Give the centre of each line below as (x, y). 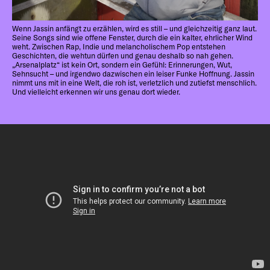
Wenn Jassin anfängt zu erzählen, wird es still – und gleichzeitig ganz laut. (134, 28)
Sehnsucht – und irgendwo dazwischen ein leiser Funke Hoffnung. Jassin (133, 73)
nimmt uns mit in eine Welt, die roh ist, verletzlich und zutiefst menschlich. (134, 82)
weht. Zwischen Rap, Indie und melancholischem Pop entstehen (119, 46)
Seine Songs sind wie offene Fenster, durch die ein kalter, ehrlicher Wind (132, 37)
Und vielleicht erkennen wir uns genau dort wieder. (96, 91)
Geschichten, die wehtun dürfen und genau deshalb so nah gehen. (123, 55)
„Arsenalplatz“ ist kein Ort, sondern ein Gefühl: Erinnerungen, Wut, (122, 64)
